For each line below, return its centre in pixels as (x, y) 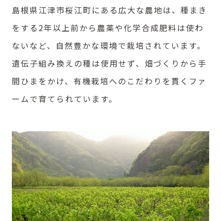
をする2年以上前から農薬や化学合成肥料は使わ (108, 27)
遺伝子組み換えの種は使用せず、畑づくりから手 (109, 63)
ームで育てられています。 (65, 98)
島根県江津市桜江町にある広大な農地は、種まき (110, 10)
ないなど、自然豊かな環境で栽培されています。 (109, 45)
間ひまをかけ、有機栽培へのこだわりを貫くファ (109, 81)
